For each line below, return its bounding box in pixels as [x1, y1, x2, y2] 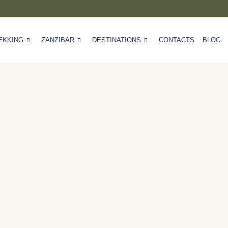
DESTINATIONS [92, 36, 141, 44]
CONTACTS [158, 36, 194, 44]
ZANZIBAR [41, 36, 74, 44]
